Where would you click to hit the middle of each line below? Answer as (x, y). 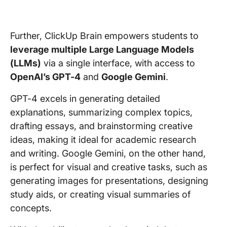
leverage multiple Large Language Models (102, 49)
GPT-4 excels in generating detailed (85, 99)
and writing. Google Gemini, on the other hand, (108, 153)
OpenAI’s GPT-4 (45, 77)
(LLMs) (26, 63)
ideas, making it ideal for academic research (103, 140)
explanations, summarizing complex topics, (101, 112)
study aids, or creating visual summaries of (100, 194)
